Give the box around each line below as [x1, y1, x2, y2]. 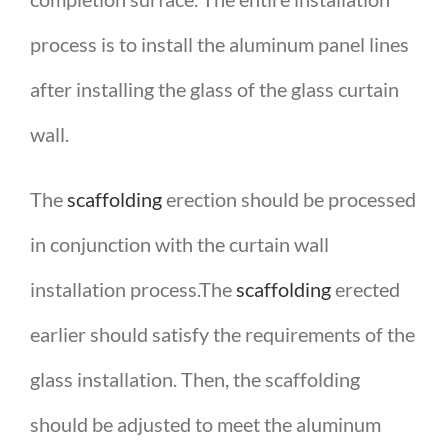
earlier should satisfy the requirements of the [30, 322, 415, 347]
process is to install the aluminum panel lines [30, 32, 409, 57]
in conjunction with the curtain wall [30, 232, 329, 257]
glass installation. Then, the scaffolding [30, 367, 360, 392]
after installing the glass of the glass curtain [30, 77, 399, 102]
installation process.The [30, 277, 236, 302]
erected [331, 277, 400, 302]
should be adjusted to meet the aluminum [30, 412, 381, 437]
